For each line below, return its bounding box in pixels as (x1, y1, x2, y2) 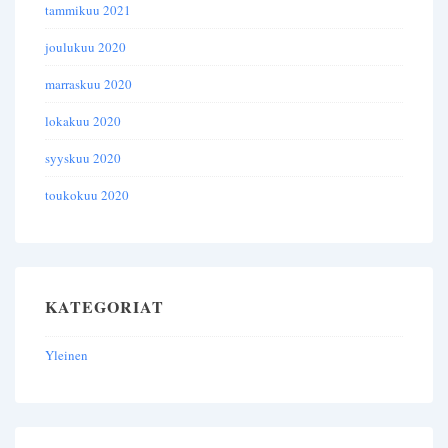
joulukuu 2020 (45, 38, 126, 57)
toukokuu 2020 (45, 186, 129, 205)
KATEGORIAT (45, 295, 164, 319)
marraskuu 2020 (45, 75, 132, 94)
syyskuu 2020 (45, 149, 121, 168)
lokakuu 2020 (45, 112, 121, 131)
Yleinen (45, 346, 88, 364)
